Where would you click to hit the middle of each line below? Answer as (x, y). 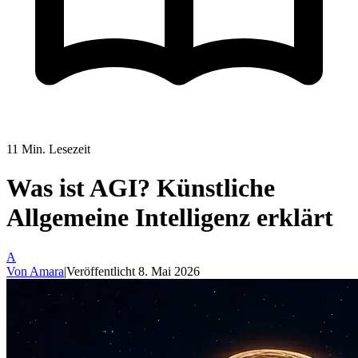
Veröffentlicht (102, 271)
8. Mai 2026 (169, 271)
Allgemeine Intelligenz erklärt (170, 218)
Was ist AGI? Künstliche (141, 188)
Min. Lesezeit (54, 149)
